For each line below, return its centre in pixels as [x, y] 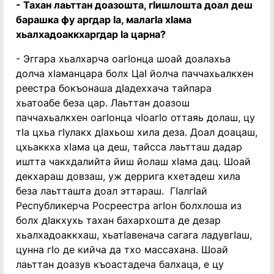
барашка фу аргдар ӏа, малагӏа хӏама [104, 20]
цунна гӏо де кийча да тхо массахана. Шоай [122, 250]
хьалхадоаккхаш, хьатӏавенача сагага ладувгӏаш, [134, 235]
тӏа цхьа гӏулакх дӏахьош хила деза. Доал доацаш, [137, 132]
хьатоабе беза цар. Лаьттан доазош [103, 103]
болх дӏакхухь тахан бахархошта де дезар [118, 220]
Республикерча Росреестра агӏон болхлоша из [129, 206]
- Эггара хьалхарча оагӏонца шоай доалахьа [123, 59]
